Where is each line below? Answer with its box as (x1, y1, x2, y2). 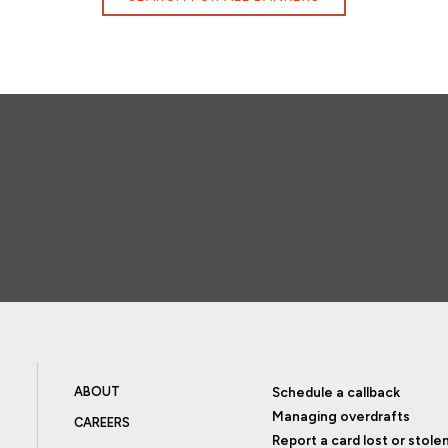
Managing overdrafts (272, 407, 411, 424)
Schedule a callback (272, 383, 401, 400)
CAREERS (73, 414, 130, 430)
